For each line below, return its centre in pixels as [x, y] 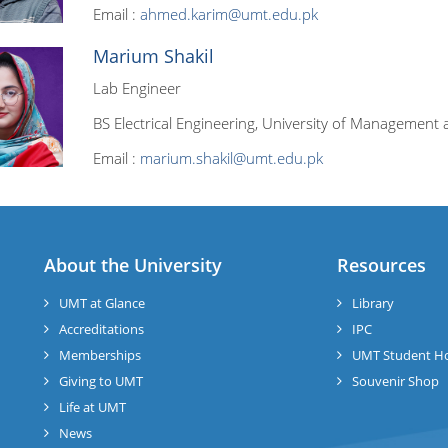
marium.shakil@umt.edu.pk [231, 158]
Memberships [100, 355]
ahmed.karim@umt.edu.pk [228, 14]
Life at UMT [92, 407]
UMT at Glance [102, 303]
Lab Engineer [136, 88]
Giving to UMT [101, 381]
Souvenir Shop [395, 381]
